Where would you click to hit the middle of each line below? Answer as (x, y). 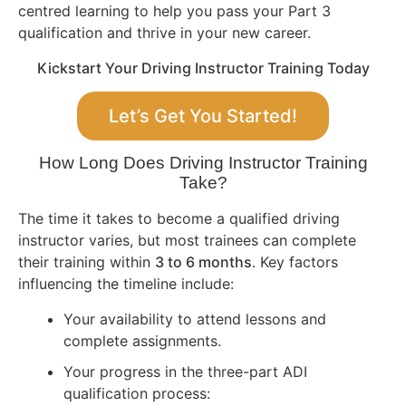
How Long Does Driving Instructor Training (203, 163)
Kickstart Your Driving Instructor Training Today (203, 68)
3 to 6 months (203, 262)
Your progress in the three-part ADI (185, 371)
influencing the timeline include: (126, 284)
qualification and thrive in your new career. (164, 33)
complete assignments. (142, 340)
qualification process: (137, 393)
